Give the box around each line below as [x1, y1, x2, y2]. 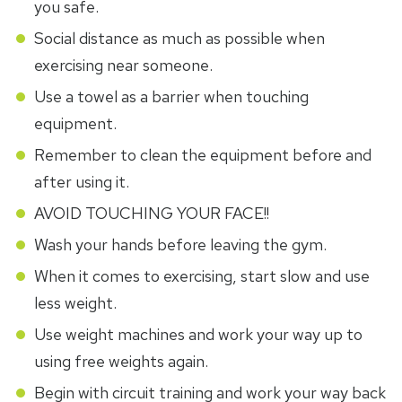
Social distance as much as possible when [33, 27, 325, 48]
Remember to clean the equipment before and [33, 144, 371, 165]
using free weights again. [33, 350, 208, 371]
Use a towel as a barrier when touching [33, 85, 309, 107]
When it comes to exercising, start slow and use [33, 265, 370, 286]
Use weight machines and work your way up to [33, 323, 363, 345]
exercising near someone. [33, 54, 213, 75]
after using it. [33, 170, 129, 192]
